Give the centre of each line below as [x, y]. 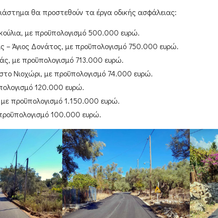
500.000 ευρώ [113, 33]
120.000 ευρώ [58, 87]
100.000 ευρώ [75, 114]
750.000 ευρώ [152, 46]
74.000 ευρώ [129, 73]
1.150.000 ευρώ [91, 101]
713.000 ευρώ [98, 60]
